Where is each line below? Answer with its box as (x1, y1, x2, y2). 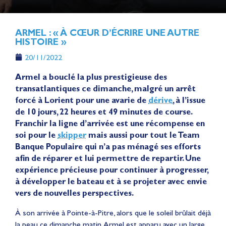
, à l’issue (173, 95, 205, 105)
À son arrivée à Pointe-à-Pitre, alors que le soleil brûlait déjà (15, 207, 211, 217)
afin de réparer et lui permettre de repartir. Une (15, 153, 201, 163)
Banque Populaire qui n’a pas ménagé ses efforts (15, 141, 201, 151)
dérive (148, 95, 173, 105)
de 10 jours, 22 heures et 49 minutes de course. (15, 106, 192, 117)
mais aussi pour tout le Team (86, 130, 200, 140)
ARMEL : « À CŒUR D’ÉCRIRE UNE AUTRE (15, 27, 199, 38)
